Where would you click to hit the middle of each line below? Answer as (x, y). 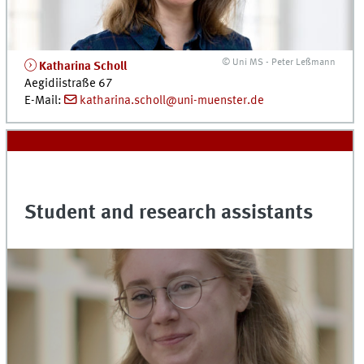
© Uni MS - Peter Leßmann (279, 62)
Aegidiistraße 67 (69, 83)
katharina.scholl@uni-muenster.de (172, 100)
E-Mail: (45, 100)
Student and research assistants (169, 213)
